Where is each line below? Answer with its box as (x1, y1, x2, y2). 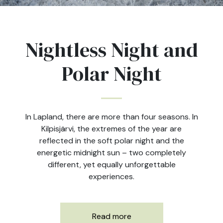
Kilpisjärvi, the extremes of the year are (41, 123, 182, 134)
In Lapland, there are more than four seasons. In (25, 111, 198, 122)
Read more (92, 211, 131, 222)
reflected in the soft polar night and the (39, 135, 184, 146)
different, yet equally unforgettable (47, 159, 176, 170)
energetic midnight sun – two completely (37, 147, 186, 158)
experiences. (89, 171, 134, 182)
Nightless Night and (25, 36, 198, 63)
